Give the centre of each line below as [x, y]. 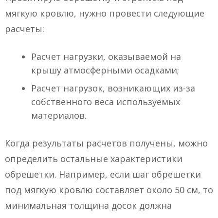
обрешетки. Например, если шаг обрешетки [103, 174]
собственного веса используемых [106, 102]
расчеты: [25, 29]
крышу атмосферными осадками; [105, 70]
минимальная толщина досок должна [88, 206]
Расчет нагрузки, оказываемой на [106, 57]
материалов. [59, 116]
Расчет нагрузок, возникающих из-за [113, 88]
